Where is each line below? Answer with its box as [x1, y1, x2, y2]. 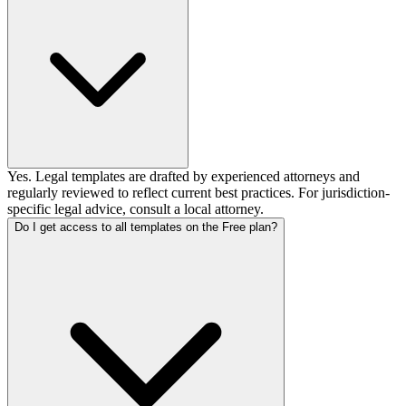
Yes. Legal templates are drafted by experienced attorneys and [7, 169, 360, 185]
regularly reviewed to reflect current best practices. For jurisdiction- [7, 185, 390, 201]
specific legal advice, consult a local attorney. [7, 201, 264, 217]
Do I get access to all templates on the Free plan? [14, 220, 277, 235]
